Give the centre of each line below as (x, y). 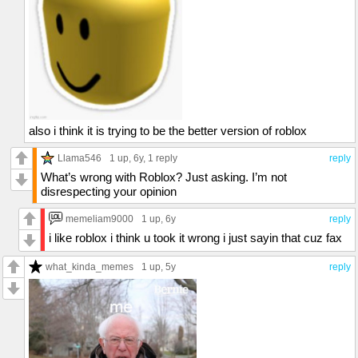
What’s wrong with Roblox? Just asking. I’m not (164, 177)
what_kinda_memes (89, 267)
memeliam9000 (99, 219)
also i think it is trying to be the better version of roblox (168, 131)
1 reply (163, 159)
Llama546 (80, 158)
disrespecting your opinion (109, 192)
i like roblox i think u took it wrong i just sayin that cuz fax (195, 238)
